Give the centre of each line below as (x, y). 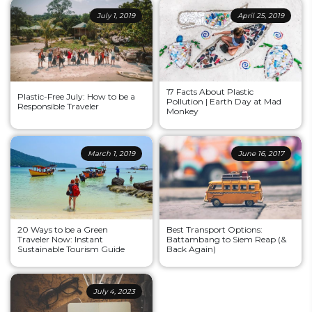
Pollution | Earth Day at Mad (224, 101)
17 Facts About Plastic (210, 91)
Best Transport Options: (214, 229)
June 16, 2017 (261, 153)
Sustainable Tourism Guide (71, 249)
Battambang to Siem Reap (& (226, 239)
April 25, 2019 (261, 15)
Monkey (182, 111)
